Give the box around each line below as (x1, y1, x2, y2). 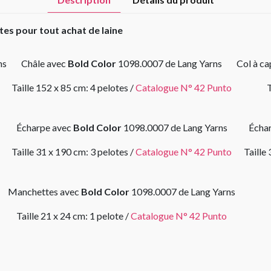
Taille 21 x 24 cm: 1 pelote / (16, 210, 131, 221)
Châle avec (21, 57, 68, 69)
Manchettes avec (8, 186, 81, 197)
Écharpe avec (16, 122, 73, 133)
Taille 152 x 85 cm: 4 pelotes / (11, 82, 135, 93)
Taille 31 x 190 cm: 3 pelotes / (11, 146, 135, 157)
